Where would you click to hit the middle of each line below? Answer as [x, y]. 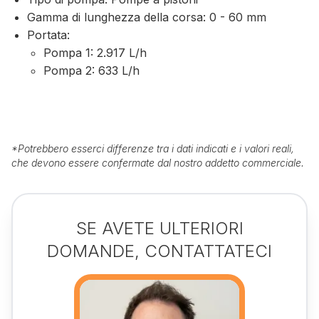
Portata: [49, 35]
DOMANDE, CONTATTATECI [159, 251]
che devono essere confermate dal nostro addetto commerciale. [158, 162]
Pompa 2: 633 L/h [91, 71]
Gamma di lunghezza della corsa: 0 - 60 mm [147, 17]
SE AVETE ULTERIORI [159, 228]
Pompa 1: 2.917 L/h [95, 53]
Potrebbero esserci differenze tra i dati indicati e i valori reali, [156, 148]
